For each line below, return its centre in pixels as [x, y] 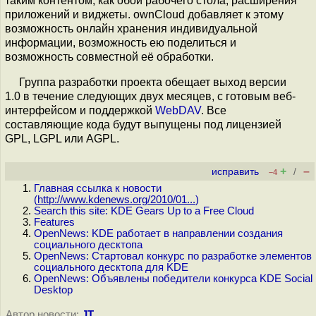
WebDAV [178, 110]
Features [54, 222]
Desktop [53, 290]
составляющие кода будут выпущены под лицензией [143, 124]
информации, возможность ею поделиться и [121, 43]
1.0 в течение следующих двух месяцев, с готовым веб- [150, 96]
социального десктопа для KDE [111, 267]
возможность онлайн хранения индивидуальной [131, 29]
